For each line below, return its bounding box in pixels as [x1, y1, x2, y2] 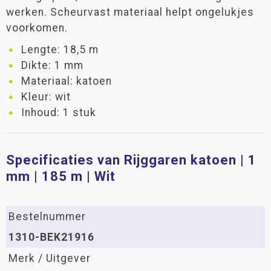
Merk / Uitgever [8, 252, 91, 264]
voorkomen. [6, 22, 68, 34]
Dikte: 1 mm [21, 59, 83, 71]
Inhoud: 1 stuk [21, 106, 96, 119]
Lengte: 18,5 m [21, 44, 99, 56]
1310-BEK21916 [8, 231, 94, 243]
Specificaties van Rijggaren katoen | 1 [6, 152, 256, 168]
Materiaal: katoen [21, 75, 112, 87]
